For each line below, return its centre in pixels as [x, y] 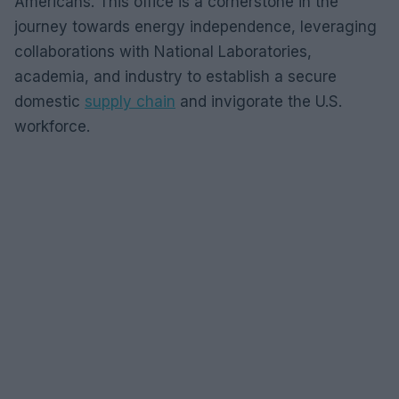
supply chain [130, 102]
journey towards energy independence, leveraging [195, 27]
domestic [49, 102]
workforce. [52, 126]
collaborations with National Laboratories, [163, 52]
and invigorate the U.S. [259, 102]
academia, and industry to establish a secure [175, 77]
